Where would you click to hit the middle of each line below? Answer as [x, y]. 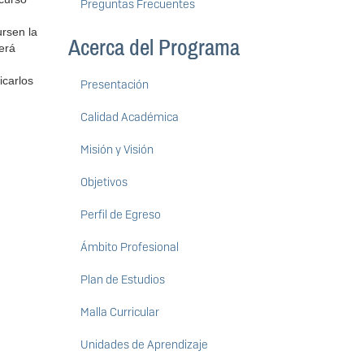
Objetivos [104, 182]
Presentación [114, 85]
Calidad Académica [129, 117]
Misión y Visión [117, 150]
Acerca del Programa [154, 48]
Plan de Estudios [122, 280]
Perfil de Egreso [120, 215]
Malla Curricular [119, 312]
